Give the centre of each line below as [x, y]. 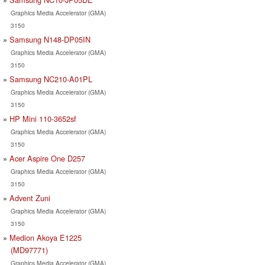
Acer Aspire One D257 [47, 158]
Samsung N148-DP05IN [50, 39]
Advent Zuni [30, 198]
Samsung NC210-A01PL [51, 79]
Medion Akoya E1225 [46, 237]
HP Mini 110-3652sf [43, 118]
